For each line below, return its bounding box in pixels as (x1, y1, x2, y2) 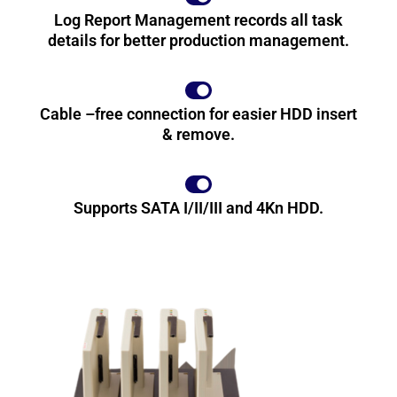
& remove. (162, 124, 235, 144)
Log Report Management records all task (54, 10, 343, 29)
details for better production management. (48, 30, 349, 50)
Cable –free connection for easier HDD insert (40, 104, 357, 123)
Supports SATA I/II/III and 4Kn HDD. (74, 198, 323, 217)
